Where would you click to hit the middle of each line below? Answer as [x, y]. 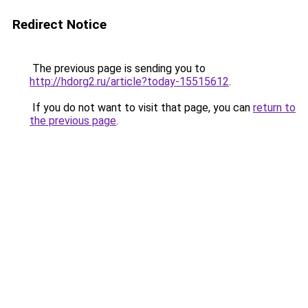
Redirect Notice [59, 24]
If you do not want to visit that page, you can [141, 108]
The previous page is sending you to [118, 68]
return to [274, 108]
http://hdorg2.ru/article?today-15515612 [129, 81]
